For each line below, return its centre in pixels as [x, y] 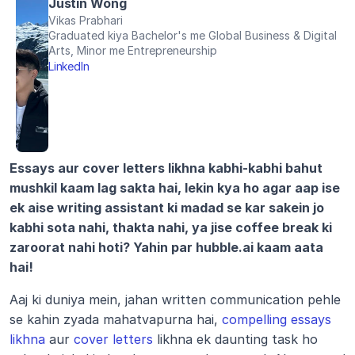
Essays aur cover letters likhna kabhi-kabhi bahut [166, 168]
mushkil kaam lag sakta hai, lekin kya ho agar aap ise [175, 188]
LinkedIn [69, 66]
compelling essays [277, 319]
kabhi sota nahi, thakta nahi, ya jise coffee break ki [171, 227]
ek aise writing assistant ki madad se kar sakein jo [167, 208]
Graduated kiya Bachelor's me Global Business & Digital [192, 35]
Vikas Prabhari [85, 20]
